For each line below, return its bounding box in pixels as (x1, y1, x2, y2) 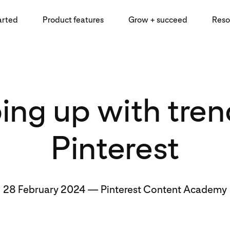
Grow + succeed (128, 14, 187, 25)
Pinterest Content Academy (101, 183, 227, 196)
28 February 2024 (3, 183, 85, 196)
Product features (43, 14, 104, 25)
